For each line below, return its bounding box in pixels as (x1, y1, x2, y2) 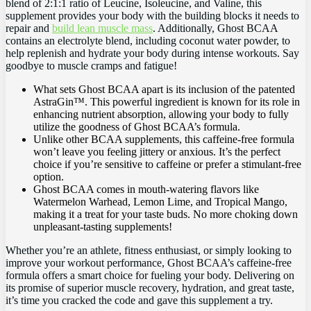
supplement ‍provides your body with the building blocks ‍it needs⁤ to (6, 9, 299, 22)
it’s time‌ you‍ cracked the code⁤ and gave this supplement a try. (6, 294, 273, 306)
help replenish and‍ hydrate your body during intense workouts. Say (6, 47, 299, 59)
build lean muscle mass (52, 22, 153, 34)
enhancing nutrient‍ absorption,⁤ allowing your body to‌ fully (33, 108, 289, 120)
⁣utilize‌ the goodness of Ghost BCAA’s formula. (33, 120, 240, 133)
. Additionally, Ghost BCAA (153, 22, 278, 34)
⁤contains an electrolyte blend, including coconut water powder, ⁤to (6, 34, 290, 47)
